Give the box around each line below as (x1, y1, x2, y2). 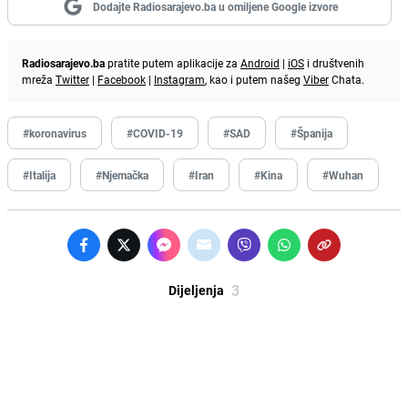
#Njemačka (96, 167, 148, 182)
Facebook (97, 71, 146, 87)
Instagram (154, 71, 205, 87)
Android (240, 55, 280, 70)
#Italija (23, 167, 56, 182)
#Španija (291, 125, 332, 140)
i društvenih (304, 55, 364, 70)
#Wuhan (322, 167, 363, 182)
